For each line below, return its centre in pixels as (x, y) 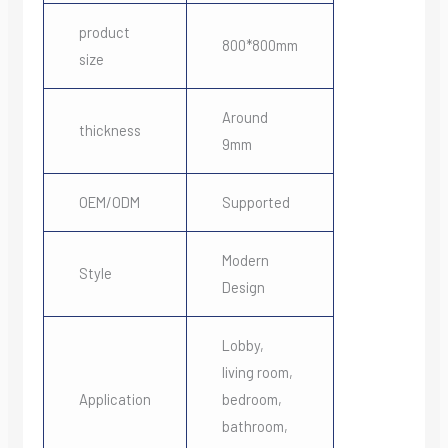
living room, (257, 372)
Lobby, (242, 345)
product (104, 32)
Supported (255, 202)
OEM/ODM (109, 202)
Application (114, 399)
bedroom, (251, 399)
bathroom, (254, 426)
